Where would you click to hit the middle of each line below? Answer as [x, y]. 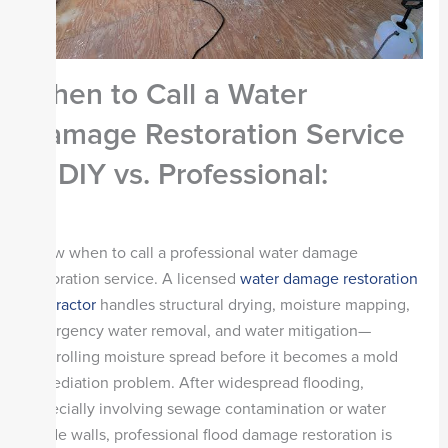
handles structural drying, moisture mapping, [252, 305]
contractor [60, 305]
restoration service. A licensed [132, 279]
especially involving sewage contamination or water [205, 409]
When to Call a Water [165, 95]
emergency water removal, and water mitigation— [197, 331]
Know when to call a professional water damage [191, 253]
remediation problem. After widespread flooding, [194, 383]
